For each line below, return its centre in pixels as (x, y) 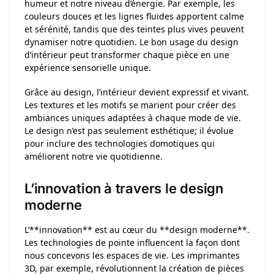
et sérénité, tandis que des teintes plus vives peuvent (134, 29)
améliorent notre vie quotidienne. (94, 157)
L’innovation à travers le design (124, 188)
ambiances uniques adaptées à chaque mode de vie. (133, 118)
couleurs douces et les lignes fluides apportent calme (134, 16)
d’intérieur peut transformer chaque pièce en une (127, 54)
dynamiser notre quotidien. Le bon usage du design (131, 42)
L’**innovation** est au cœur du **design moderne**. (137, 229)
